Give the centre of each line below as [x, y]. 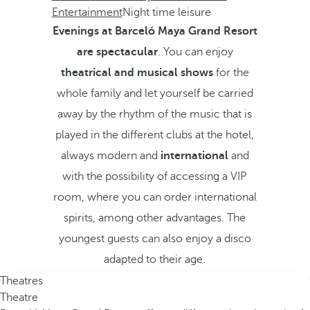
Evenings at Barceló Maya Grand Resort [155, 31]
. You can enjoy [195, 52]
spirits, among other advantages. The [155, 218]
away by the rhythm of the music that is [155, 114]
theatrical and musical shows [137, 73]
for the [231, 73]
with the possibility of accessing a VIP [155, 176]
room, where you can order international [155, 197]
